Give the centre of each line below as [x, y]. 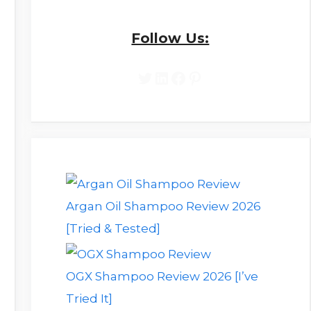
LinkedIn [189, 77]
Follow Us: [170, 38]
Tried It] [89, 298]
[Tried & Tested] [113, 228]
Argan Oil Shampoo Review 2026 [163, 206]
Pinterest [224, 77]
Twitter [166, 77]
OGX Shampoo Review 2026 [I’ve [162, 276]
